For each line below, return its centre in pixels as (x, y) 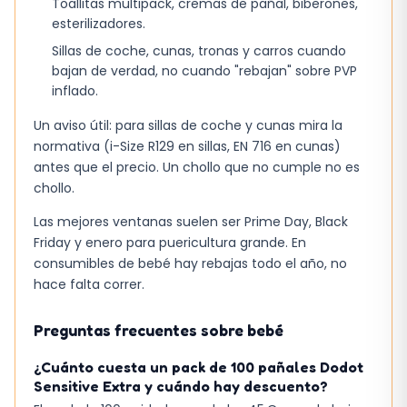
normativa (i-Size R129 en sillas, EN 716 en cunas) (187, 146)
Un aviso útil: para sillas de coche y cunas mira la (188, 125)
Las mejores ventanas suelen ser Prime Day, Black (191, 222)
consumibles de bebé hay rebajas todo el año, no (190, 264)
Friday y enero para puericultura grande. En (170, 243)
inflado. (75, 90)
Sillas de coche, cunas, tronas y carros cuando (199, 50)
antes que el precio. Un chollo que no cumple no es (197, 167)
